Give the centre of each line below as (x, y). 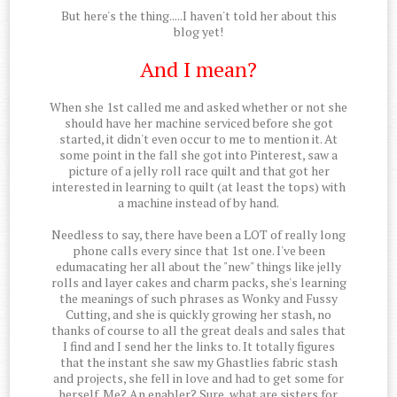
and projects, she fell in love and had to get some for (198, 378)
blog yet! (198, 32)
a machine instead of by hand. (198, 203)
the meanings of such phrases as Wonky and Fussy (198, 299)
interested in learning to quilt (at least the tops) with (198, 187)
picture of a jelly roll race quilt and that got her (198, 171)
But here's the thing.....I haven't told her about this (198, 16)
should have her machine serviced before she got (198, 123)
